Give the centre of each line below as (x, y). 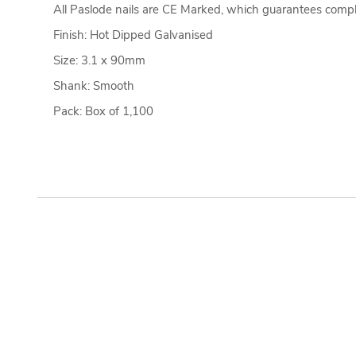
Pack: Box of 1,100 (103, 111)
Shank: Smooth (94, 85)
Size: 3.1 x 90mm (99, 60)
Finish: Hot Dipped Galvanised (133, 35)
